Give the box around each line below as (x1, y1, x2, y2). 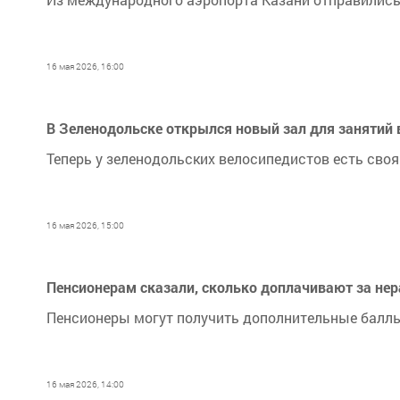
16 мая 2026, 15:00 (46, 220, 124, 231)
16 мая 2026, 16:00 (46, 61, 124, 72)
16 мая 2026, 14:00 (46, 379, 124, 390)
